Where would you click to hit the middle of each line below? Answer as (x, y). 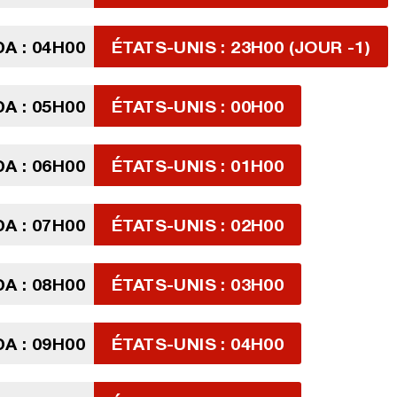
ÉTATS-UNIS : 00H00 (198, 106)
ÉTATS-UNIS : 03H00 (198, 284)
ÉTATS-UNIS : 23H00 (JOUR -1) (241, 47)
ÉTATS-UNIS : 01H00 (198, 165)
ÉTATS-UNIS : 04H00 (198, 343)
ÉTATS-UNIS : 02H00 (198, 225)
